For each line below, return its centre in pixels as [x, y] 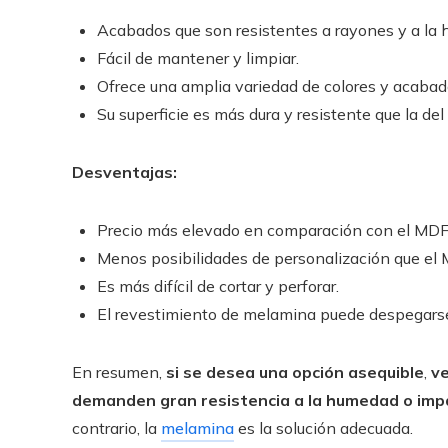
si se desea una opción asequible [295, 372]
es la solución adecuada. [323, 428]
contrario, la [116, 428]
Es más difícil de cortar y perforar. [218, 286]
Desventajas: [124, 172]
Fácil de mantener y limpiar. [198, 58]
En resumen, [119, 372]
